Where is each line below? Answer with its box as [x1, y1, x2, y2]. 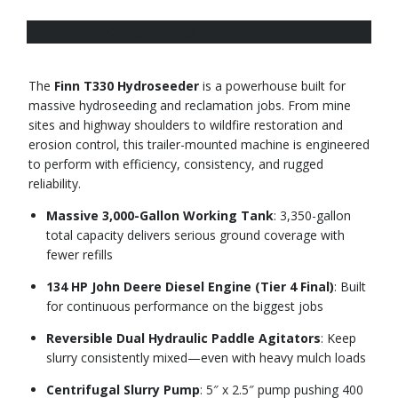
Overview [48, 26, 107, 43]
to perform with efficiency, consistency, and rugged [28, 155, 323, 173]
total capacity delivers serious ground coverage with [46, 227, 345, 244]
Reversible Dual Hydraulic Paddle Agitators [46, 330, 321, 347]
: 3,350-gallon [274, 207, 351, 225]
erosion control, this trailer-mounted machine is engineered [28, 136, 370, 154]
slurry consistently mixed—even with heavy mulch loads [46, 349, 366, 367]
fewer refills [46, 246, 113, 264]
